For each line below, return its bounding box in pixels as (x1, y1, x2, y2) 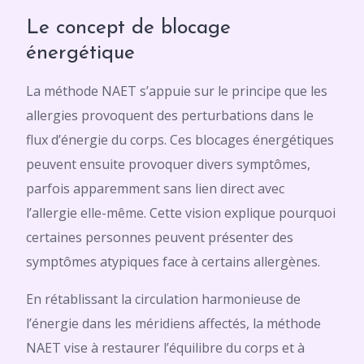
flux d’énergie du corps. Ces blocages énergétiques (26, 131, 334, 149)
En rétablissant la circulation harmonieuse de (26, 290, 301, 308)
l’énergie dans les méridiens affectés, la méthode (26, 314, 321, 332)
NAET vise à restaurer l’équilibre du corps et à (26, 339, 305, 357)
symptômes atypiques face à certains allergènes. (26, 253, 320, 271)
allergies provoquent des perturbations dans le (26, 106, 314, 124)
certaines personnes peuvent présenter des (26, 228, 293, 246)
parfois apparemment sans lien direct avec (26, 180, 284, 197)
